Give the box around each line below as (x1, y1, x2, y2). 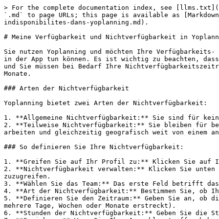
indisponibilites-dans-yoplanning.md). (4, 19, 149, 26)
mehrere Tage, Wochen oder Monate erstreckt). (4, 202, 176, 209)
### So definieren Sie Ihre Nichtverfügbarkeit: (4, 143, 184, 151)
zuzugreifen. (4, 173, 51, 180)
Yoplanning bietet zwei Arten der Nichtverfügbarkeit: (4, 99, 207, 107)
